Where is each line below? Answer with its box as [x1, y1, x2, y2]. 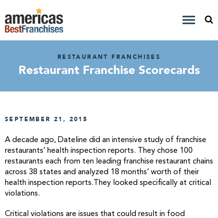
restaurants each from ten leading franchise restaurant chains [5, 158, 213, 165]
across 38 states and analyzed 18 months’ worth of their [5, 168, 199, 176]
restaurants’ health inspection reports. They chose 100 [5, 147, 193, 155]
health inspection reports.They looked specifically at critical [5, 179, 211, 187]
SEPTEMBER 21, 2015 [5, 115, 88, 123]
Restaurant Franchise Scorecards [18, 62, 200, 78]
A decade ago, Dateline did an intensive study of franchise [5, 136, 206, 144]
